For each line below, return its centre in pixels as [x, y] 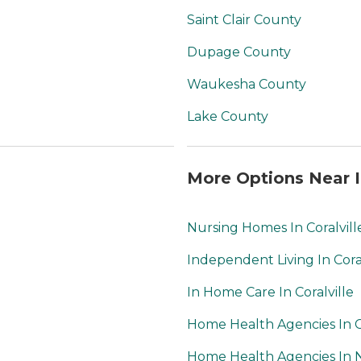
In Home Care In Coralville [270, 293]
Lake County [228, 117]
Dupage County [239, 52]
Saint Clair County [244, 20]
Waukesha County [247, 85]
